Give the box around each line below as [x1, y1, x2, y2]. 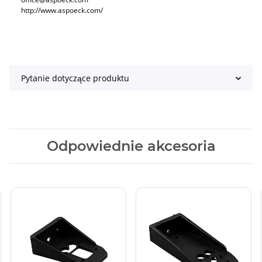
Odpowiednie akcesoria [46, 137, 216, 155]
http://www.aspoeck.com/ [21, 5, 103, 16]
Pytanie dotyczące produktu [21, 73, 129, 84]
